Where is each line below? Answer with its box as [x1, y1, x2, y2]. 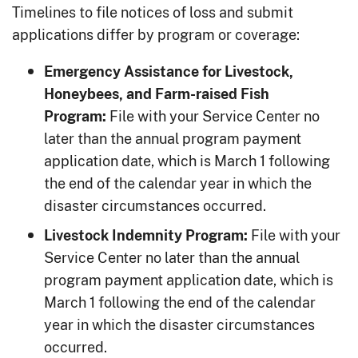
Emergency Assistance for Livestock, [44, 62, 293, 81]
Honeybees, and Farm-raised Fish [44, 85, 269, 103]
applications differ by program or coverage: [12, 24, 300, 46]
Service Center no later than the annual [44, 247, 300, 268]
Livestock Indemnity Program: [44, 226, 248, 245]
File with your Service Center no [106, 105, 320, 127]
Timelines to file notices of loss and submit [12, 2, 293, 23]
